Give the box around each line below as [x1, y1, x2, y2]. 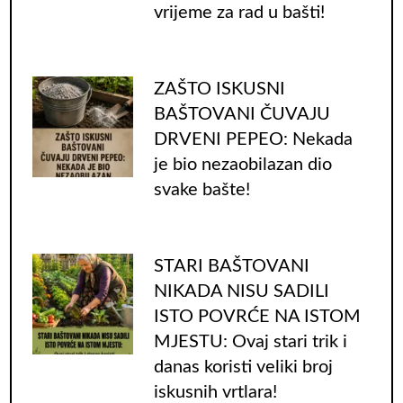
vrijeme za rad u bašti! [153, 3, 325, 22]
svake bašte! [153, 180, 250, 199]
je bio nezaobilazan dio [153, 155, 332, 174]
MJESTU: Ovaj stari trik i [153, 332, 347, 351]
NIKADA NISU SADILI [153, 282, 329, 300]
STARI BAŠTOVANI [153, 256, 309, 275]
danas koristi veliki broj [153, 357, 333, 376]
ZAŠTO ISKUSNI [153, 79, 285, 98]
